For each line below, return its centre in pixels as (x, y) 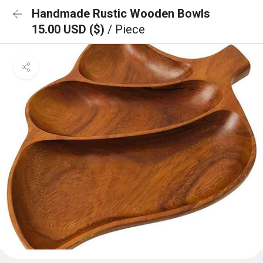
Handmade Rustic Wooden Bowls (121, 14)
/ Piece (126, 29)
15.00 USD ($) (70, 29)
